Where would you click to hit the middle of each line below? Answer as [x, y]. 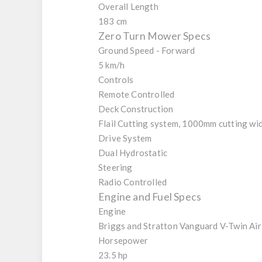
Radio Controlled [133, 182]
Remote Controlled [137, 94]
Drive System [125, 138]
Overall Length [128, 7]
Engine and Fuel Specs [150, 197]
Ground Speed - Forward [147, 51]
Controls [116, 80]
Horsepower [123, 241]
